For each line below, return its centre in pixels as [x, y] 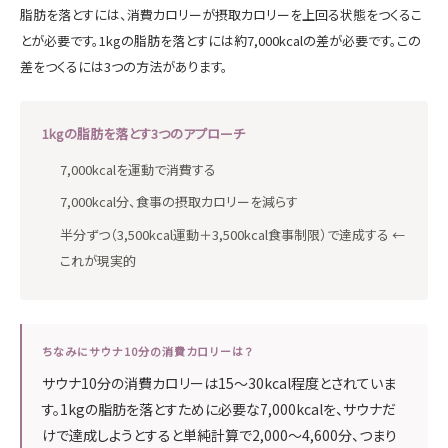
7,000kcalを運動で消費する [138, 169]
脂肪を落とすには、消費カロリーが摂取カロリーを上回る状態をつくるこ [221, 14]
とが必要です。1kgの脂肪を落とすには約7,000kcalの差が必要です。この [220, 40]
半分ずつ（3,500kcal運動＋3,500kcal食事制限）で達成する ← [232, 234]
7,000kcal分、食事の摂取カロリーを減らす [179, 202]
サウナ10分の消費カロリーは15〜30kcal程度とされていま [219, 383]
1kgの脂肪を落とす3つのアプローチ [143, 133]
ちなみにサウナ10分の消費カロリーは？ [147, 351]
